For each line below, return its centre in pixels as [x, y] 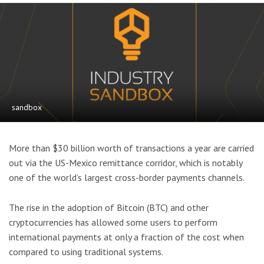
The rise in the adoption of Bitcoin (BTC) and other [109, 207]
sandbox [27, 108]
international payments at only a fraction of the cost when [126, 237]
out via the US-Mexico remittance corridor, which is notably [126, 163]
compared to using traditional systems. [86, 251]
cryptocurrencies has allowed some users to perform [113, 222]
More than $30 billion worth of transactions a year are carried [131, 148]
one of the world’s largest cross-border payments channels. [127, 178]
